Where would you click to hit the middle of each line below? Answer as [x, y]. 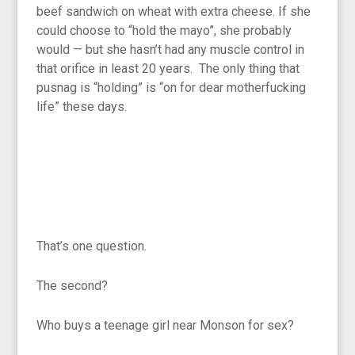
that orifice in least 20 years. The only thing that [168, 69]
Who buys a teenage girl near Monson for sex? [166, 326]
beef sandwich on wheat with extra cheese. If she [174, 12]
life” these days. [82, 107]
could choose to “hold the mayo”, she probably [164, 31]
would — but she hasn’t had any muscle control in [171, 50]
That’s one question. [92, 246]
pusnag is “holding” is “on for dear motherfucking [172, 88]
